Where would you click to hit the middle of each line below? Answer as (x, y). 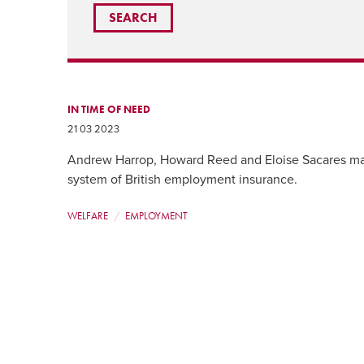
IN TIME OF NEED (109, 109)
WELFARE (88, 216)
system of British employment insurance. (183, 180)
